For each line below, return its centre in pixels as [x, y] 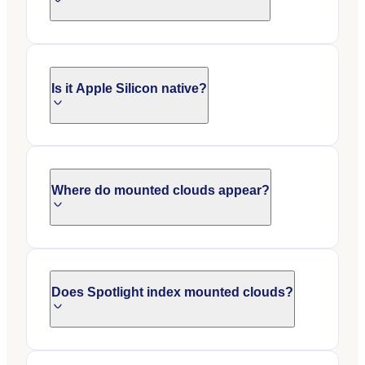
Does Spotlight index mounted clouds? [172, 292]
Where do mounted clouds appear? [161, 191]
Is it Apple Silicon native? [129, 88]
